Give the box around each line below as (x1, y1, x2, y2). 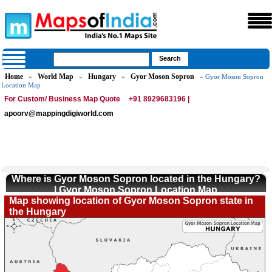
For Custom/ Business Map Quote (4, 95, 121, 103)
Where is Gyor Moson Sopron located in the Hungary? (11, 174, 260, 184)
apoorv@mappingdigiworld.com (4, 109, 114, 118)
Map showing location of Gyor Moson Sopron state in (9, 195, 254, 206)
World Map (38, 72, 74, 81)
